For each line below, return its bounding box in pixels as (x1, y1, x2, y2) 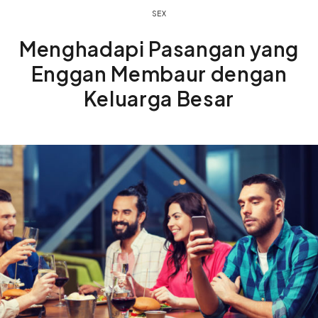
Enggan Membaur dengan (31, 61, 287, 87)
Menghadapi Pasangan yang (19, 36, 299, 62)
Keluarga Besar (83, 86, 235, 111)
